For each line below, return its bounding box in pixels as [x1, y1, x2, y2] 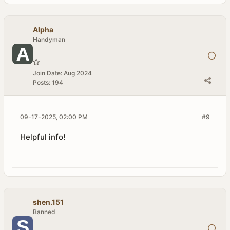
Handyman [33, 35, 65, 43]
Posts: [33, 79, 50, 86]
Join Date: [33, 69, 62, 77]
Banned [33, 208, 55, 216]
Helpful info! [20, 132, 65, 142]
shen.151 [33, 198, 64, 206]
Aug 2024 [64, 69, 92, 77]
